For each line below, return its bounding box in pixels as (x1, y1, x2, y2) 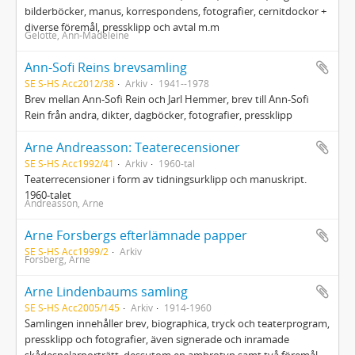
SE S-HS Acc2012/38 (25, 77, 114, 90)
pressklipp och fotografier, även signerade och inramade (25, 332, 289, 346)
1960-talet (25, 188, 71, 202)
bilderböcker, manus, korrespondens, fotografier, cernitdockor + (25, 4, 326, 18)
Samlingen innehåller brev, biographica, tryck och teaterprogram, (25, 316, 330, 330)
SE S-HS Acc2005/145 (25, 301, 120, 314)
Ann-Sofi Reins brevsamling (25, 59, 187, 76)
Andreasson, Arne (25, 197, 104, 209)
